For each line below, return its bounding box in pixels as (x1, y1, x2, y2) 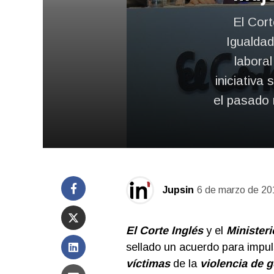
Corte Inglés (139, 224, 203, 237)
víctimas (125, 257, 170, 270)
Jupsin (162, 185, 194, 195)
